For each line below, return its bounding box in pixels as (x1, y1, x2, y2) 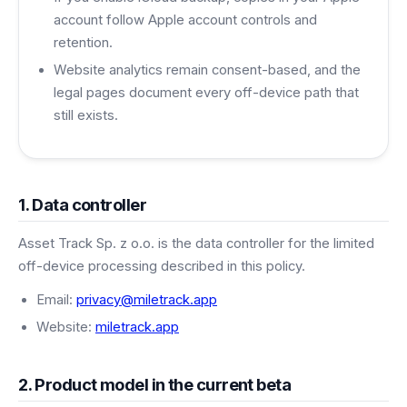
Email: (36, 291, 76, 308)
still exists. (53, 107, 118, 124)
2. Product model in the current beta (18, 374, 292, 395)
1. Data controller (18, 194, 147, 214)
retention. (53, 34, 113, 51)
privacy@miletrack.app (76, 291, 217, 308)
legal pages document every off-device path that (53, 84, 359, 102)
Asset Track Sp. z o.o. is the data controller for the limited (18, 234, 374, 252)
